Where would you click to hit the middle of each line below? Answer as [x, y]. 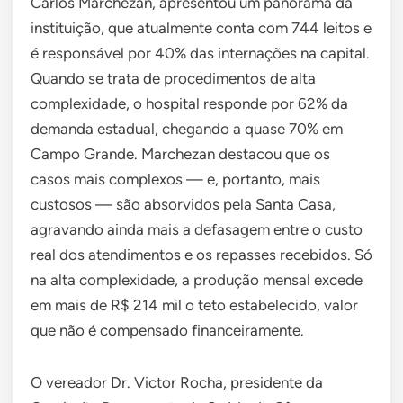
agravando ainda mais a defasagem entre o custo [197, 229]
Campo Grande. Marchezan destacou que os [180, 153]
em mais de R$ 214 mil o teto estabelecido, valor [194, 304]
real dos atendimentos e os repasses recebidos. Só [201, 254]
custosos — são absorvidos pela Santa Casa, [183, 204]
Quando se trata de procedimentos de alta [173, 78]
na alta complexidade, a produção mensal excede [197, 279]
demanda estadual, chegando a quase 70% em [187, 128]
